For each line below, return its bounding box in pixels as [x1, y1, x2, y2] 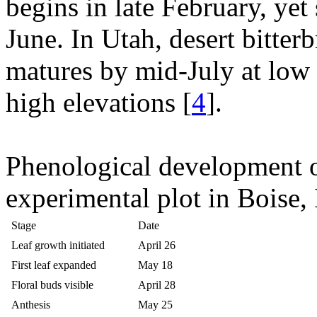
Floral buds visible [11, 279, 93, 292]
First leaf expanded [11, 259, 96, 272]
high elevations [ [6, 87, 192, 118]
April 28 [138, 279, 175, 292]
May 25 [138, 299, 173, 311]
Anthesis [11, 299, 50, 311]
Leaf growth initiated [11, 239, 105, 252]
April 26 [138, 239, 175, 252]
